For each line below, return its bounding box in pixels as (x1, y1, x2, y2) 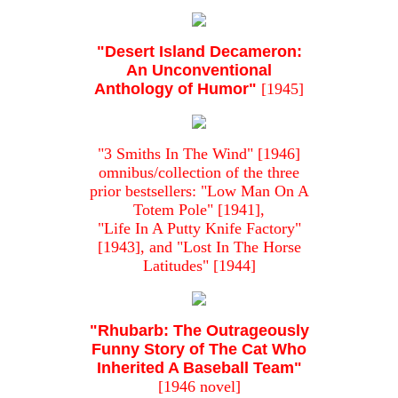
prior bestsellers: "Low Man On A (89, 182, 309, 201)
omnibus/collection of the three (99, 163, 299, 182)
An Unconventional (126, 61, 272, 80)
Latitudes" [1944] (142, 257, 256, 275)
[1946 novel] (157, 378, 241, 396)
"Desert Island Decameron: (96, 43, 302, 61)
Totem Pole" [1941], (133, 201, 265, 219)
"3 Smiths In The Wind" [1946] (98, 145, 300, 163)
